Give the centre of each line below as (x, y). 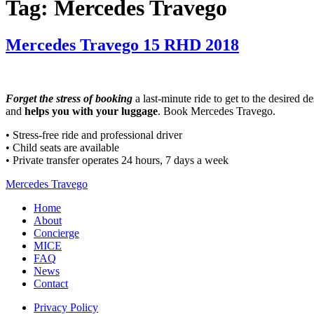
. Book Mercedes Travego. (217, 111)
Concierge (56, 233)
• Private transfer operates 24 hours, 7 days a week (117, 161)
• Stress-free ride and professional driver (94, 135)
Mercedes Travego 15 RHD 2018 (122, 45)
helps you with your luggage (91, 111)
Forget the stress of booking (69, 99)
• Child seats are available (62, 148)
